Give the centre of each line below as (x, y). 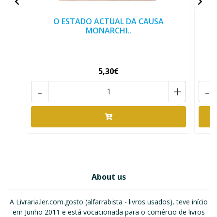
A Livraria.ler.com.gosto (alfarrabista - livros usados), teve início (108, 202)
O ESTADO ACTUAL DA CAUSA (108, 21)
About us (108, 177)
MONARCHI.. (108, 31)
